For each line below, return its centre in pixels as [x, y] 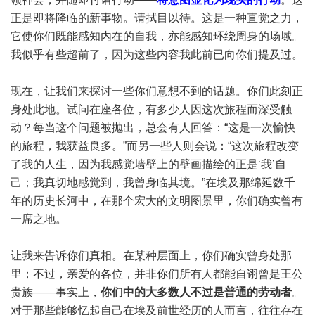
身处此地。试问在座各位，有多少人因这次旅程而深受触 [151, 109]
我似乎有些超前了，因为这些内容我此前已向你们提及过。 [157, 54]
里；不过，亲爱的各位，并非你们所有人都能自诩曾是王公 [157, 274]
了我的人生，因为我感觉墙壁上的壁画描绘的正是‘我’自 [148, 164]
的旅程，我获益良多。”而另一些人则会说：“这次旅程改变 [155, 146]
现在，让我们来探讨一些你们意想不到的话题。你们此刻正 [157, 91]
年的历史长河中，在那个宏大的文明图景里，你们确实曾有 [157, 201]
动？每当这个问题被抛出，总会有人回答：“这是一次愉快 [153, 128]
